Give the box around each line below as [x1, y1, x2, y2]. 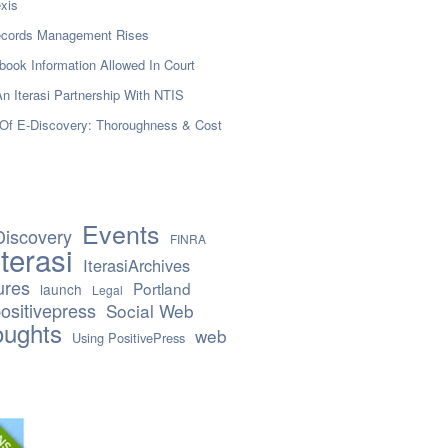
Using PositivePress [72, 327, 185, 347]
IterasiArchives [83, 252, 190, 277]
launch [40, 278, 82, 299]
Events [82, 214, 160, 251]
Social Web [106, 297, 194, 323]
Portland [133, 276, 191, 299]
